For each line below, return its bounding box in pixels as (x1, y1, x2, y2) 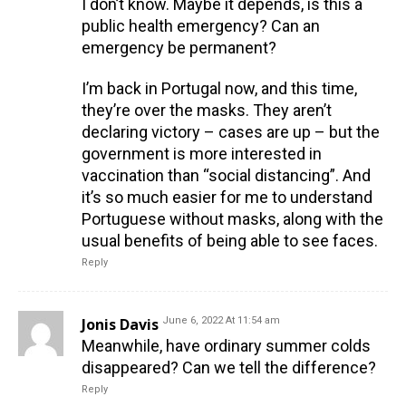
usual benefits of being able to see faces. (82, 230, 378, 250)
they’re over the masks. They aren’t (82, 100, 332, 120)
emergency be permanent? (82, 37, 276, 57)
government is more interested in (82, 143, 322, 163)
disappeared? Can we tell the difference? (82, 357, 376, 377)
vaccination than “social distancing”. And (82, 165, 371, 185)
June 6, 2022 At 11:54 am (162, 314, 280, 326)
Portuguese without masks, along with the (82, 208, 383, 228)
